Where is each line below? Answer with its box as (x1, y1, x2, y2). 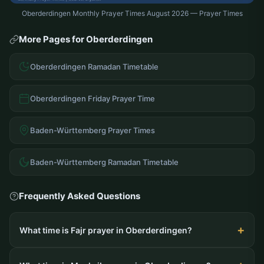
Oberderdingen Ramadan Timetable (30, 61, 159, 71)
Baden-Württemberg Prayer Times (30, 125, 155, 135)
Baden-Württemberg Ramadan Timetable (30, 157, 179, 167)
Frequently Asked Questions (19, 190, 140, 202)
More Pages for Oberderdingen (19, 34, 153, 45)
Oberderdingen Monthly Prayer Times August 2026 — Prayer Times (21, 9, 243, 18)
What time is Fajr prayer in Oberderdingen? (19, 225, 192, 235)
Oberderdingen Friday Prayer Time (30, 93, 155, 103)
